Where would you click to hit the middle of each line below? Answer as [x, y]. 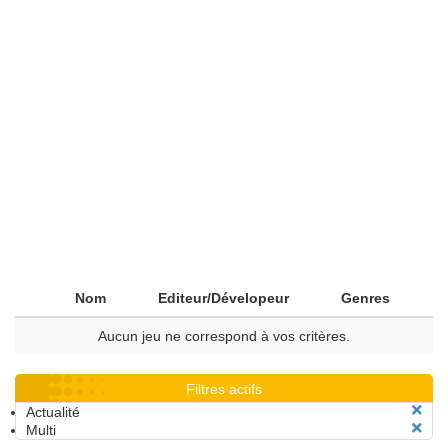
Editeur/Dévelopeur [223, 298]
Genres [365, 298]
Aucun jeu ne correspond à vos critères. [224, 336]
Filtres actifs [224, 389]
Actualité [53, 412]
